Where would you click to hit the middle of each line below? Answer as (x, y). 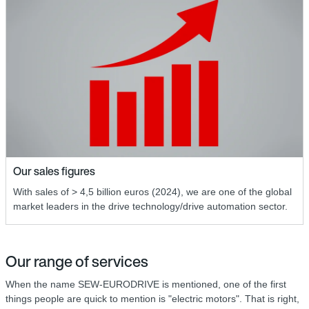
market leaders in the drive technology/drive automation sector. (150, 207)
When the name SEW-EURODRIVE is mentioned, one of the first (146, 285)
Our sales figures (54, 171)
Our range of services (77, 262)
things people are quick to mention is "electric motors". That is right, (152, 299)
